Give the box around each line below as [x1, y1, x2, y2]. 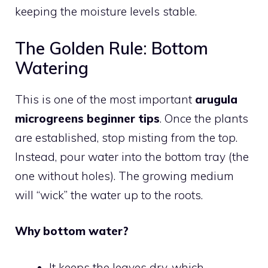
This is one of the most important [15, 92, 195, 106]
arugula [195, 92, 237, 106]
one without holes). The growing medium [15, 168, 234, 183]
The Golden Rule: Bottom [15, 37, 208, 59]
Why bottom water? [15, 224, 129, 239]
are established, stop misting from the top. [15, 130, 237, 145]
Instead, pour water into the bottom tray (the [15, 149, 249, 164]
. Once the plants [160, 111, 248, 126]
